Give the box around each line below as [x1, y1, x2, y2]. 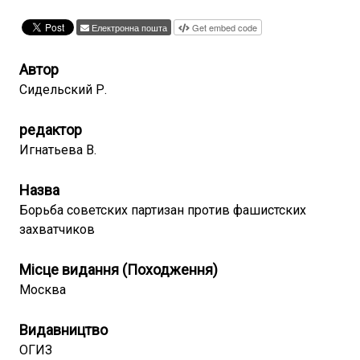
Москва [19, 282, 66, 297]
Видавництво [19, 321, 108, 338]
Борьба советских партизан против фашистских [19, 202, 306, 218]
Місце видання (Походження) [19, 261, 218, 278]
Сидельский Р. [19, 82, 107, 97]
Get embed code [192, 21, 257, 34]
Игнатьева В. [19, 142, 96, 157]
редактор [19, 121, 82, 138]
